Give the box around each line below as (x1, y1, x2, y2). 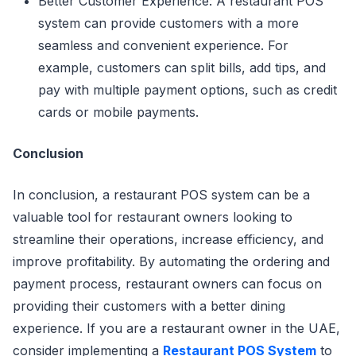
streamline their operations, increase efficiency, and (13, 230, 323, 247)
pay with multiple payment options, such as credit (38, 81, 337, 98)
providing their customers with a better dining (13, 297, 285, 314)
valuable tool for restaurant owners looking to (13, 208, 292, 225)
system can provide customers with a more (38, 14, 299, 31)
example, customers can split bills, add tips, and (38, 59, 326, 75)
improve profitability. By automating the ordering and (13, 253, 330, 269)
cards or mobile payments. (38, 103, 199, 120)
